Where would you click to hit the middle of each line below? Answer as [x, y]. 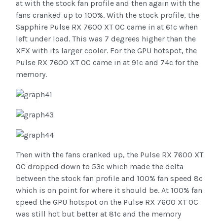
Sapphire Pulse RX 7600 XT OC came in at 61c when [107, 27]
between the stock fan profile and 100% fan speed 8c [109, 179]
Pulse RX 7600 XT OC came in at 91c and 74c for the [107, 62]
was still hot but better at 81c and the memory [98, 214]
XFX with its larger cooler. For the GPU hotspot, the [106, 50]
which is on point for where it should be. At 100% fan [109, 190]
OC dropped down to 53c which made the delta [100, 167]
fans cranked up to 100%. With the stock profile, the [108, 15]
